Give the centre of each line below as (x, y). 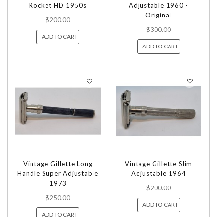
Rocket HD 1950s (58, 5)
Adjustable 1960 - (158, 5)
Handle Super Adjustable (58, 174)
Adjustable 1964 (158, 174)
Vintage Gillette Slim (158, 164)
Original (159, 15)
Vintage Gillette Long (58, 164)
